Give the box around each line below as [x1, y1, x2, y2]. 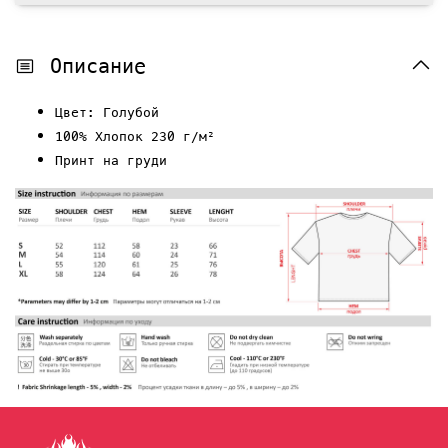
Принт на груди [55, 152, 167, 168]
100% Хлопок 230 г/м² [55, 128, 215, 144]
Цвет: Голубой [55, 104, 159, 120]
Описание [50, 53, 146, 78]
